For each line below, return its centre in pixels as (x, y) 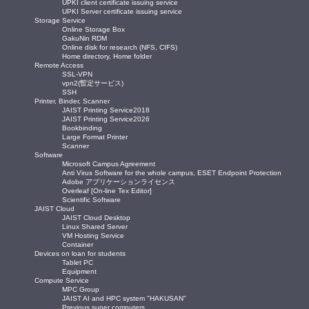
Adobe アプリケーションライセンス (119, 181)
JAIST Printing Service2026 (106, 119)
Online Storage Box (93, 29)
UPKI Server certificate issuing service (122, 11)
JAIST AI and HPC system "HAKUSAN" (124, 298)
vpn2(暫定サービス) (93, 83)
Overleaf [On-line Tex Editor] (107, 190)
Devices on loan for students (80, 253)
